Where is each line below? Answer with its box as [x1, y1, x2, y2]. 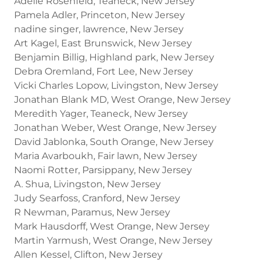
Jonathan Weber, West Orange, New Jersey [14, 122, 217, 133]
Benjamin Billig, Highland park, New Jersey [14, 51, 214, 63]
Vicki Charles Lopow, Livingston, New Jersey [14, 79, 218, 91]
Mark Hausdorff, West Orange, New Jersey [14, 220, 210, 232]
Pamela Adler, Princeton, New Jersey [14, 9, 185, 21]
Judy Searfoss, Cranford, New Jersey [14, 192, 180, 204]
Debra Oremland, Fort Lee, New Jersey [14, 65, 193, 77]
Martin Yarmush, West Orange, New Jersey [14, 234, 213, 246]
